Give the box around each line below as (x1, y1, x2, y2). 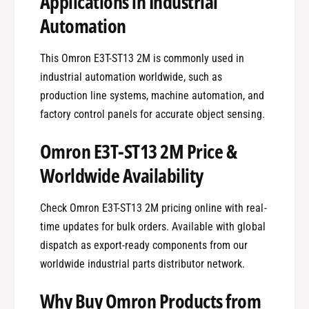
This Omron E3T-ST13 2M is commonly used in (39, 51, 245, 65)
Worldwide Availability (39, 162, 203, 189)
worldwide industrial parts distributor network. (39, 257, 246, 270)
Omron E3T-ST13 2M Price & (39, 138, 237, 165)
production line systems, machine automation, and (39, 88, 265, 102)
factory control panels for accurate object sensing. (39, 107, 265, 121)
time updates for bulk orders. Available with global (39, 219, 266, 233)
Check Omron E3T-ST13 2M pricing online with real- (39, 201, 267, 215)
